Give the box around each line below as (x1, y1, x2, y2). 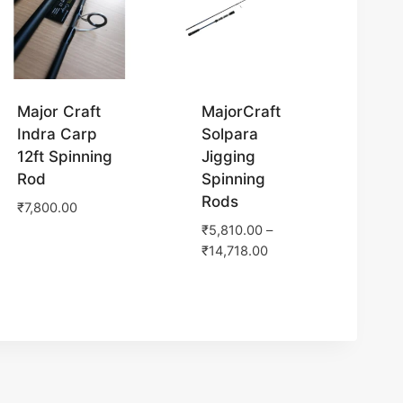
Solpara (201, 125, 259, 144)
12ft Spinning (17, 148, 113, 166)
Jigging (201, 148, 256, 166)
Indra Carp (17, 125, 98, 144)
